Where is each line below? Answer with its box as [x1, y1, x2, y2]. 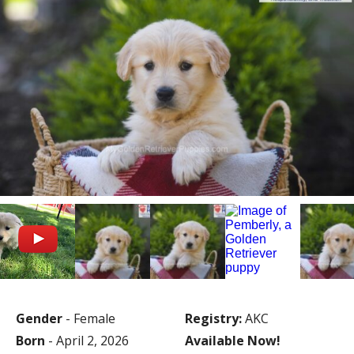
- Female [62, 309, 115, 327]
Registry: [184, 309, 242, 327]
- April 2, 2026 [45, 331, 129, 349]
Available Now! [184, 331, 281, 349]
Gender [16, 309, 62, 327]
